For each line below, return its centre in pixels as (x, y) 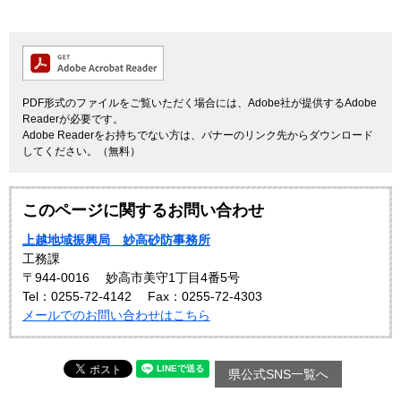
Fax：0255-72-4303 (205, 296)
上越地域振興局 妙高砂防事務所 (116, 239)
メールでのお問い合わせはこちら (116, 315)
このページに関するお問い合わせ (143, 210)
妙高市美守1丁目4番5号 (173, 277)
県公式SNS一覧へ (278, 374)
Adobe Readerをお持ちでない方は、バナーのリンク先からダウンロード (198, 135)
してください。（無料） (81, 151)
